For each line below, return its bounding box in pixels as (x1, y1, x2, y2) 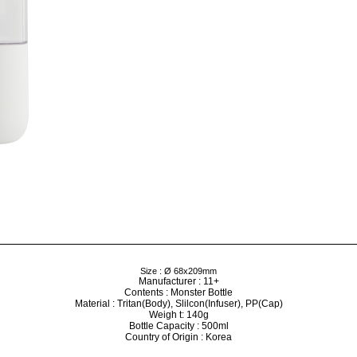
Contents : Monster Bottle (124, 286, 233, 298)
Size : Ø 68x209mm (140, 265, 217, 276)
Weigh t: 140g (148, 308, 209, 320)
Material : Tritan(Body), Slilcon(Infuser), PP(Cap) (74, 297, 283, 309)
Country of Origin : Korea (125, 331, 232, 343)
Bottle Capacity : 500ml (128, 320, 229, 331)
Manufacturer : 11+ (138, 275, 219, 287)
